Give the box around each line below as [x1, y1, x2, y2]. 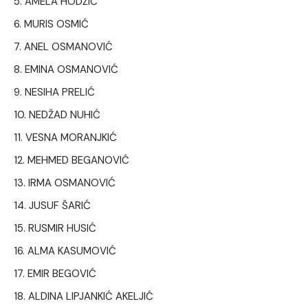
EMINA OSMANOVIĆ [25, 63, 118, 77]
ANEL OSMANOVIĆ [24, 40, 113, 54]
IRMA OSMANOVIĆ [28, 176, 115, 190]
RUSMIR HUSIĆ [28, 221, 96, 236]
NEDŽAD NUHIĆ [29, 108, 100, 122]
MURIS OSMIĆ [24, 17, 89, 32]
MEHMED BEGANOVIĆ [27, 153, 129, 168]
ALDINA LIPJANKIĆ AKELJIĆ [28, 289, 153, 304]
